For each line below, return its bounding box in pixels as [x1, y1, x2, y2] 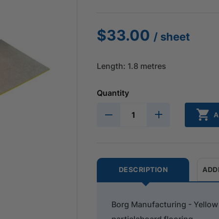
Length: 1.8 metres [97, 61, 167, 71]
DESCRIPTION [118, 165, 168, 174]
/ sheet [153, 30, 191, 43]
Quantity [97, 88, 130, 98]
